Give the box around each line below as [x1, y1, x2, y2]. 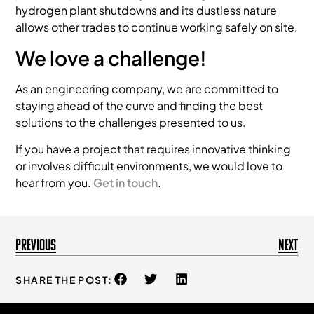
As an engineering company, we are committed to [15, 81, 279, 96]
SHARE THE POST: [15, 273, 113, 286]
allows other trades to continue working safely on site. [15, 20, 299, 35]
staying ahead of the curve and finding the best [15, 97, 264, 113]
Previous [15, 236, 57, 253]
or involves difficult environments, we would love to [15, 158, 283, 174]
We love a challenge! [15, 45, 207, 70]
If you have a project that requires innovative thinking [15, 142, 292, 157]
